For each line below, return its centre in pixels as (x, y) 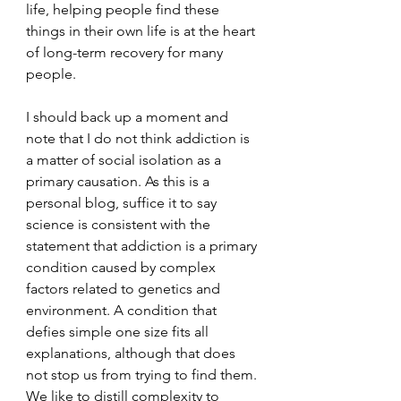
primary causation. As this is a (119, 182)
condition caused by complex (123, 268)
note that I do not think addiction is (140, 139)
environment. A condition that (123, 311)
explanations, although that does (132, 354)
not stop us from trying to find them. (143, 375)
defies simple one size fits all (119, 332)
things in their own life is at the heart (142, 31)
